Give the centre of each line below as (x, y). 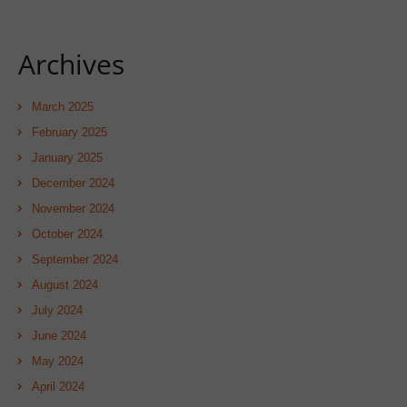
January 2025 (67, 157)
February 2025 (69, 132)
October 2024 (67, 233)
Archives (71, 64)
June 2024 (59, 335)
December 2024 (73, 183)
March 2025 (63, 106)
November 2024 (73, 208)
